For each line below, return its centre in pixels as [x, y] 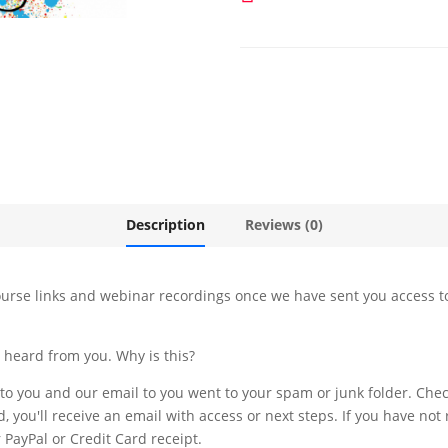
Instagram [273, 44]
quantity [267, 67]
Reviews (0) [283, 224]
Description [165, 224]
